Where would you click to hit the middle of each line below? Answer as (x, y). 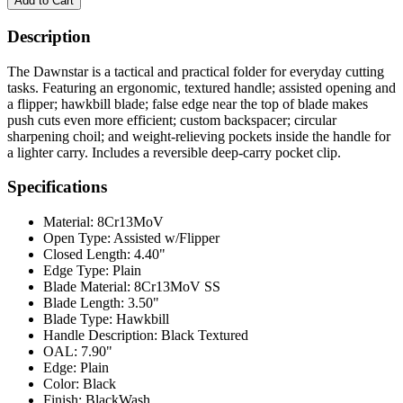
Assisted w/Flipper (166, 238)
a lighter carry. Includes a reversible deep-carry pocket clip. (174, 152)
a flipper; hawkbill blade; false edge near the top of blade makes (188, 103)
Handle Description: (100, 335)
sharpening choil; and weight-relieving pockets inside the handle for (199, 136)
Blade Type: (78, 319)
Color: (61, 384)
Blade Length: (84, 303)
